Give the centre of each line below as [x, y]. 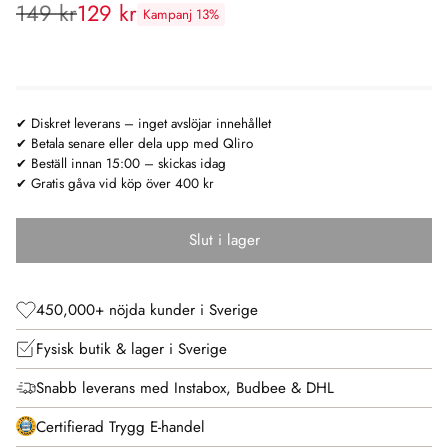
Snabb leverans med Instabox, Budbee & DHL [185, 387]
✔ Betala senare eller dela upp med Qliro [134, 143]
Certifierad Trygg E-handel [120, 426]
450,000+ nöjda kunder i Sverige [147, 309]
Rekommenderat [90, 28]
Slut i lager [224, 239]
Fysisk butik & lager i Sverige [131, 348]
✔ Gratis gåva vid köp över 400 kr [115, 183]
